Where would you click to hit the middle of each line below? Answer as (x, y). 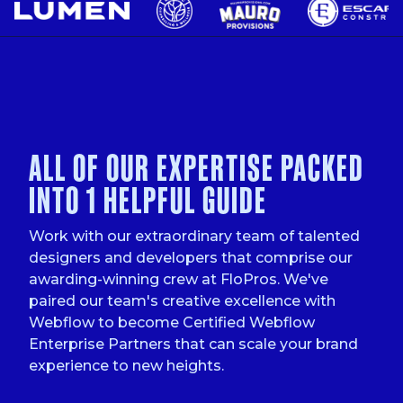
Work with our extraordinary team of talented (194, 237)
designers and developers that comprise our (191, 258)
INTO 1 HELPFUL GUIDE (148, 201)
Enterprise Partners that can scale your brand (193, 345)
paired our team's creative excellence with (182, 301)
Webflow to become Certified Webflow (172, 323)
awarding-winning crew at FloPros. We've (179, 280)
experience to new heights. (130, 366)
